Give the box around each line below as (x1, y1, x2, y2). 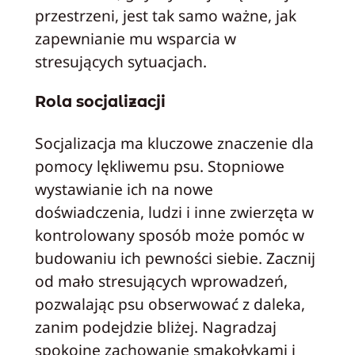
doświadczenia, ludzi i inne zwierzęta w (34, 200, 314, 223)
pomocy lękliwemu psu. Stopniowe (34, 155, 284, 177)
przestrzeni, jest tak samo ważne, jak (34, 4, 296, 26)
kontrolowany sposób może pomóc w (34, 223, 304, 246)
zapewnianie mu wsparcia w (34, 27, 236, 49)
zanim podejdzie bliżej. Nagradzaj (34, 315, 277, 338)
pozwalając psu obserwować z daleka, (34, 292, 305, 315)
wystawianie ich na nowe (34, 177, 213, 200)
